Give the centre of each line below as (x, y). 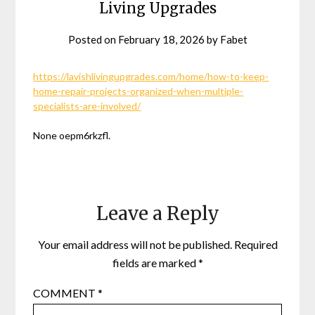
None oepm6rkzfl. (72, 135)
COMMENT (66, 292)
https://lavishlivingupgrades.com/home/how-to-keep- (151, 76)
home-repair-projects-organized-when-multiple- (139, 91)
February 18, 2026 (161, 39)
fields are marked (155, 262)
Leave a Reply (157, 213)
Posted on (93, 39)
